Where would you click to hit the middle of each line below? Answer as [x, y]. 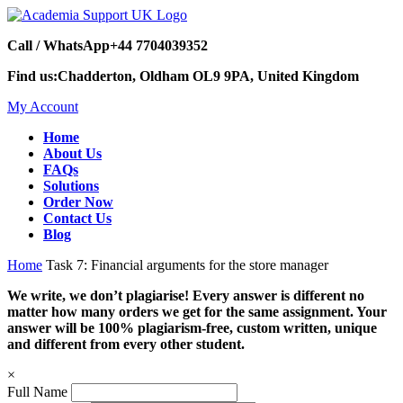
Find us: [32, 76]
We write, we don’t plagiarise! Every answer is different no [186, 296]
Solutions [71, 186]
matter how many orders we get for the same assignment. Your [197, 312]
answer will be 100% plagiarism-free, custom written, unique [192, 328]
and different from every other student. [126, 344]
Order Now [78, 202]
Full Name [37, 392]
